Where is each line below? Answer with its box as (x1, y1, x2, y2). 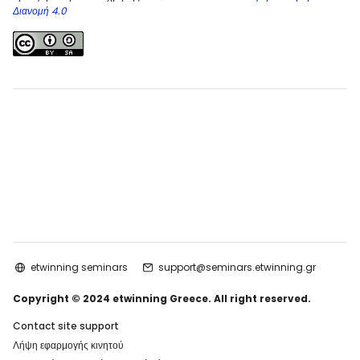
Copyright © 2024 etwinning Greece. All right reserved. (13, 292, 313, 306)
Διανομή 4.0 (13, 4, 67, 18)
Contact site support (13, 319, 119, 333)
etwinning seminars (31, 260, 128, 274)
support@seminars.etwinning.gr (158, 260, 316, 274)
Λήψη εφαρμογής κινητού (13, 337, 124, 352)
